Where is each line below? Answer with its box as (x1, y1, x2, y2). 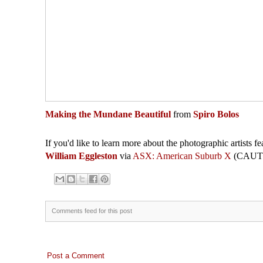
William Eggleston (45, 150, 117, 161)
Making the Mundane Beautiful (45, 109, 171, 119)
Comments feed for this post (51, 207, 132, 215)
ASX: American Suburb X (132, 150, 231, 161)
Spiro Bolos (193, 109, 239, 119)
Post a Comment (46, 251, 104, 261)
